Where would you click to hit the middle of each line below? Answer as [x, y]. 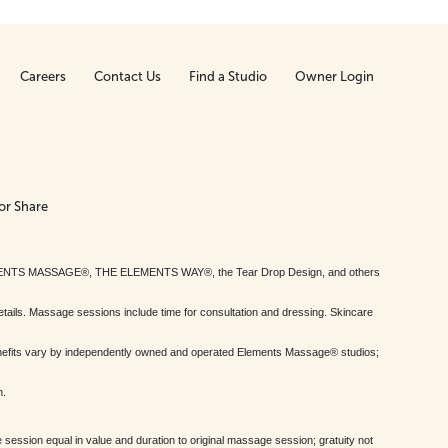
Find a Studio [228, 76]
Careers [43, 76]
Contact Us [127, 76]
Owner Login [334, 76]
